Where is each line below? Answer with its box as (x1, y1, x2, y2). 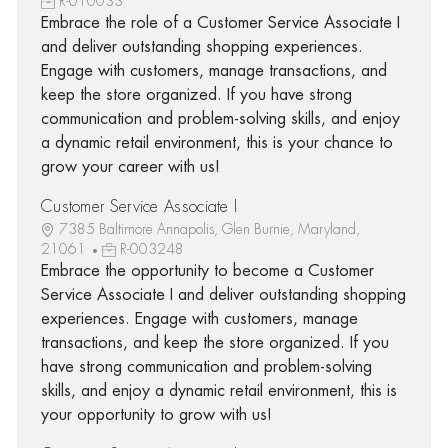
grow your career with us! (40, 158, 220, 175)
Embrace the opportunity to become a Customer (40, 262, 374, 279)
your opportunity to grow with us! (40, 406, 272, 423)
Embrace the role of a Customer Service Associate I (40, 14, 400, 31)
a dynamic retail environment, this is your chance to (40, 134, 393, 151)
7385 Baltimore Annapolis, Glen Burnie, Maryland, (58, 221, 360, 236)
